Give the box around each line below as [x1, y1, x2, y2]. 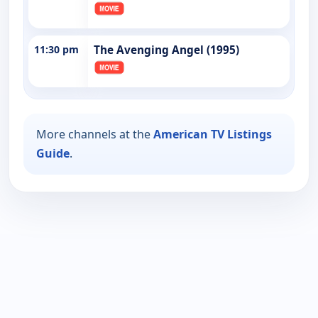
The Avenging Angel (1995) [94, 42, 239, 57]
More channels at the [36, 126, 153, 142]
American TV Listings [153, 126, 272, 142]
